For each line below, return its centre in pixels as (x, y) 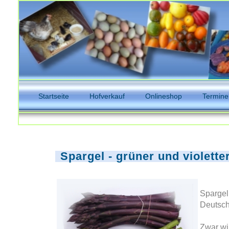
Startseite (53, 96)
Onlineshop (163, 96)
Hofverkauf (107, 96)
